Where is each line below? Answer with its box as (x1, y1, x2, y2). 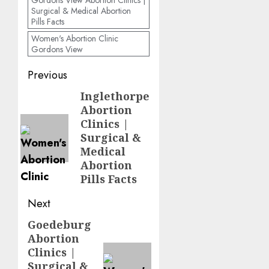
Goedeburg (28, 217, 91, 232)
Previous (28, 67, 67, 83)
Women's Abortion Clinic (31, 32, 118, 45)
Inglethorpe (80, 89, 150, 104)
